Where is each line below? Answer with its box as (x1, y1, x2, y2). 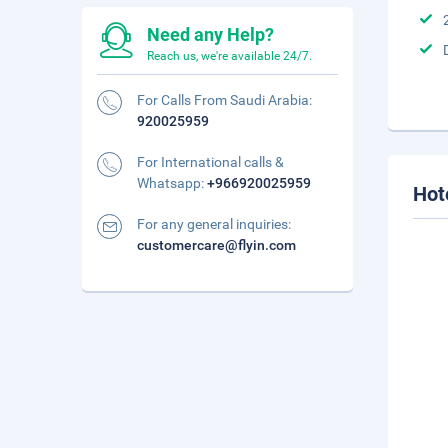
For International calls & (137, 154, 284, 170)
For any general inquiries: (137, 216, 291, 232)
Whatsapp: (137, 175, 207, 191)
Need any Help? (147, 24, 274, 45)
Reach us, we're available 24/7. (147, 49, 312, 63)
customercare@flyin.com (137, 237, 296, 253)
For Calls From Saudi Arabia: (137, 92, 312, 108)
